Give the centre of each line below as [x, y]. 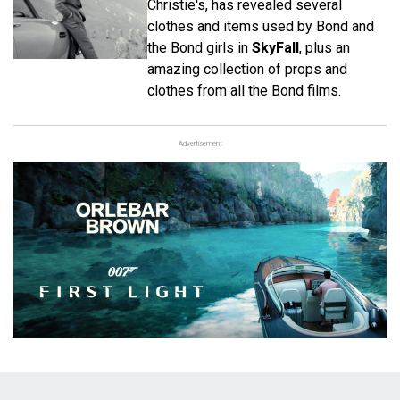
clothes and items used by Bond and [261, 27]
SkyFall [275, 48]
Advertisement [200, 144]
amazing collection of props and [247, 70]
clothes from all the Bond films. [244, 91]
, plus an [325, 48]
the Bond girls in [200, 48]
